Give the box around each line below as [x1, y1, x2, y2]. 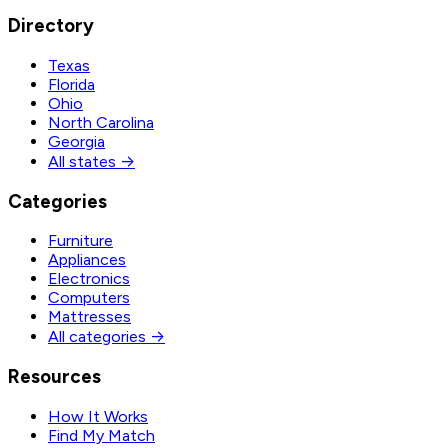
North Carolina [48, 112, 154, 132]
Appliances [48, 250, 126, 270]
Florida [48, 74, 95, 94]
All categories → [48, 327, 165, 347]
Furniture [48, 231, 113, 251]
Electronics [48, 269, 130, 289]
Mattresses [48, 307, 131, 327]
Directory [8, 14, 94, 38]
